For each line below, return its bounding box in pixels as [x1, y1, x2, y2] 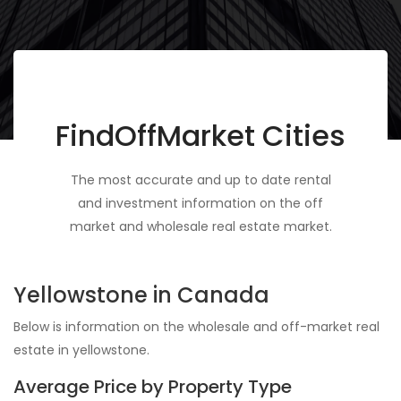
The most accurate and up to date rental [70, 171, 331, 190]
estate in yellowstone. [13, 341, 149, 360]
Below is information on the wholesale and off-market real [13, 318, 380, 337]
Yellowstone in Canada [13, 280, 269, 311]
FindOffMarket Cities [55, 115, 346, 157]
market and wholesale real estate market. [69, 218, 332, 236]
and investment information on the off [78, 194, 323, 213]
